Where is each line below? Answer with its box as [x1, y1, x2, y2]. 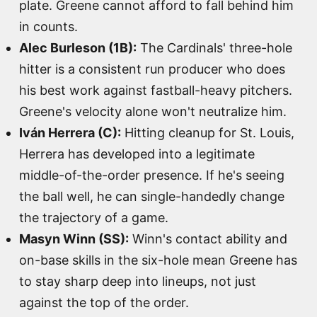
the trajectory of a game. [19, 209, 168, 225]
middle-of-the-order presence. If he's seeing [19, 167, 284, 183]
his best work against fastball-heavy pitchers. [19, 82, 292, 98]
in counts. [19, 18, 78, 34]
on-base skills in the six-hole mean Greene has [19, 252, 297, 267]
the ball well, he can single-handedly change [19, 188, 284, 204]
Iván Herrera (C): [19, 125, 121, 140]
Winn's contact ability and [129, 231, 287, 246]
